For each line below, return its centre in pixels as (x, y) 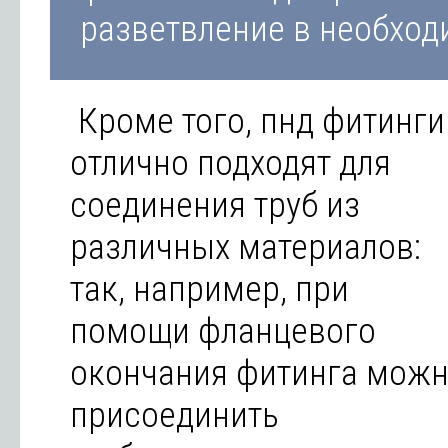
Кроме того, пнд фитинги (257, 121)
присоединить (174, 415)
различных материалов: (245, 247)
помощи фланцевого (223, 331)
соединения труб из (215, 205)
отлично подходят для (230, 163)
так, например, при (209, 289)
